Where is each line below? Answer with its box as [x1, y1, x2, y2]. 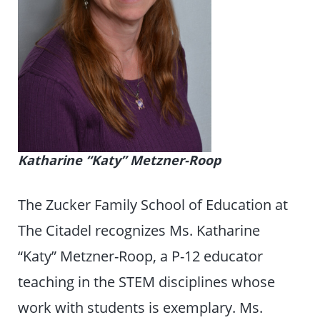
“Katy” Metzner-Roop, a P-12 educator [18, 245, 264, 266]
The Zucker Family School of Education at [18, 194, 289, 214]
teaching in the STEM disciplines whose [18, 271, 276, 291]
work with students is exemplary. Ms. [18, 296, 264, 317]
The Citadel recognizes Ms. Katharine [18, 219, 261, 240]
